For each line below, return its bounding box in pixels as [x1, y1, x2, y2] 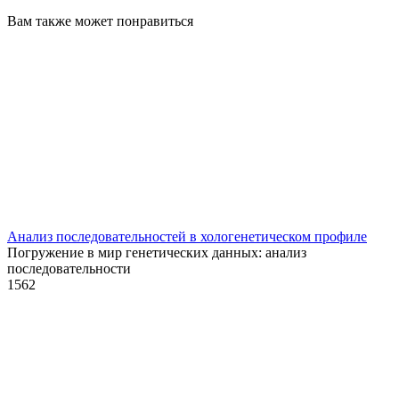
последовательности [7, 260, 131, 276]
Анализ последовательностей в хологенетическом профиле [7, 228, 367, 244]
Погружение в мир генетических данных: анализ [7, 244, 306, 260]
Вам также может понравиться [7, 12, 193, 28]
